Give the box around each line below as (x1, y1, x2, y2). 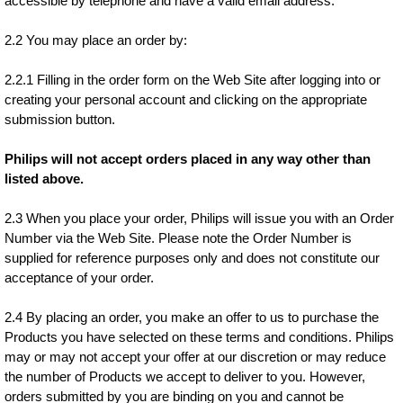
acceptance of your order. (4, 270, 155, 285)
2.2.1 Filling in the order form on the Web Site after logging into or (4, 72, 381, 87)
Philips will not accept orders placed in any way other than (4, 151, 372, 166)
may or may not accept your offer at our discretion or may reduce (4, 349, 387, 364)
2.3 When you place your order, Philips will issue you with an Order (4, 210, 395, 226)
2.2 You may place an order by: (4, 32, 188, 48)
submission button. (4, 112, 116, 127)
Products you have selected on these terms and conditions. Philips (4, 329, 395, 345)
